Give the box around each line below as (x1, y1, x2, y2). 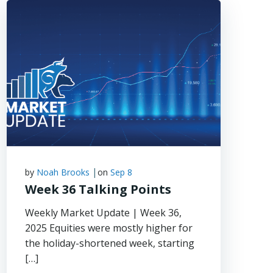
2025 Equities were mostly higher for (25, 221, 193, 235)
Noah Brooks (37, 166, 90, 178)
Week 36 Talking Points (25, 181, 172, 197)
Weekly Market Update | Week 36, (25, 206, 182, 219)
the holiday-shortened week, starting (25, 236, 195, 250)
